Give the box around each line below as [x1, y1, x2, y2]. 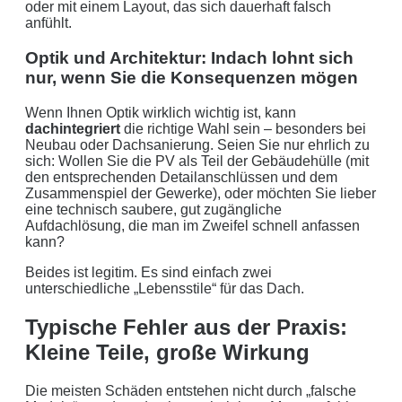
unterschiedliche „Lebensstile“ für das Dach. [25, 280, 304, 296]
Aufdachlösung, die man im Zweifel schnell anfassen [25, 217, 360, 233]
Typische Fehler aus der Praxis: [25, 314, 347, 339]
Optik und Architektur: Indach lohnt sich [25, 48, 354, 68]
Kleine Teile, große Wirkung [25, 339, 310, 364]
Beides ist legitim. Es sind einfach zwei [25, 264, 272, 280]
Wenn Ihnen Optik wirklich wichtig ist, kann [25, 104, 296, 120]
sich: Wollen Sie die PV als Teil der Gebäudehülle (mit [25, 153, 369, 169]
